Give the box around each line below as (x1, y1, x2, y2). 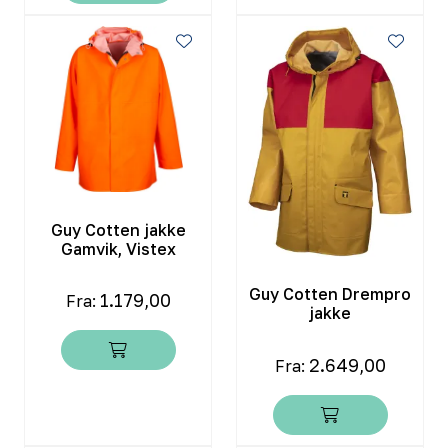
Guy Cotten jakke (50, 219, 186, 240)
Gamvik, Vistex (60, 238, 176, 259)
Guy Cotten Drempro (249, 284, 411, 305)
